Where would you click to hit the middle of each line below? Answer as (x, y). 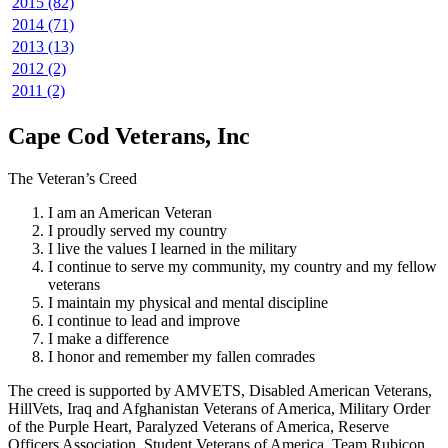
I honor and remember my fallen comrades (181, 357)
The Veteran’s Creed (72, 179)
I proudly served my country (137, 231)
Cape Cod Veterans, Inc (129, 136)
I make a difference (108, 339)
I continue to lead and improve (144, 321)
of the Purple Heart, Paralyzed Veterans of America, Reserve (198, 427)
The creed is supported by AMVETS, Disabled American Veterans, (220, 391)
